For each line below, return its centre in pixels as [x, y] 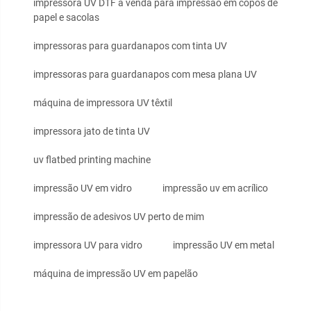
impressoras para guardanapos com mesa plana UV [145, 74]
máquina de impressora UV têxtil [103, 102]
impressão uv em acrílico [215, 188]
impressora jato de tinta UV [92, 131]
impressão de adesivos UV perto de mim [119, 216]
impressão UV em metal [224, 245]
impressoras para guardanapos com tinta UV [130, 45]
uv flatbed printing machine [92, 159]
